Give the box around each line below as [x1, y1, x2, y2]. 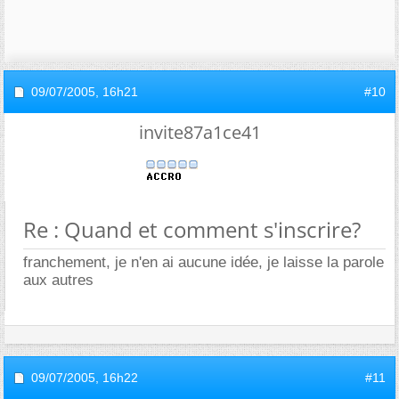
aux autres [23, 271, 94, 289]
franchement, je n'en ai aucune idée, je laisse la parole [23, 253, 384, 271]
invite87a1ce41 [138, 119, 261, 144]
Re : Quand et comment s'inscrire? [23, 214, 361, 244]
